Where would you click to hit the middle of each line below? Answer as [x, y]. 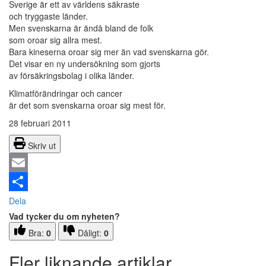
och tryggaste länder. [48, 16]
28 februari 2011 [40, 123]
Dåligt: [91, 233]
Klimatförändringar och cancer [66, 94]
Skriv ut [42, 146]
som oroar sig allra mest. [56, 40]
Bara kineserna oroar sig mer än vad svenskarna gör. [109, 52]
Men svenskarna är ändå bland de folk [81, 28]
